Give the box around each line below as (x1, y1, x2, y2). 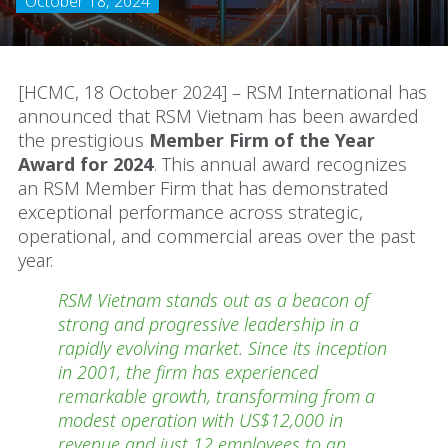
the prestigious (18, 128, 149, 152)
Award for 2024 (18, 152, 153, 176)
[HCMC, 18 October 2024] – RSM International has (18, 80, 427, 104)
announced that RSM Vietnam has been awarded (18, 104, 419, 128)
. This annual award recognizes (153, 152, 407, 176)
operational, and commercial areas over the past (18, 224, 415, 248)
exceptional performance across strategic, (18, 200, 363, 224)
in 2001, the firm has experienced (58, 360, 318, 384)
